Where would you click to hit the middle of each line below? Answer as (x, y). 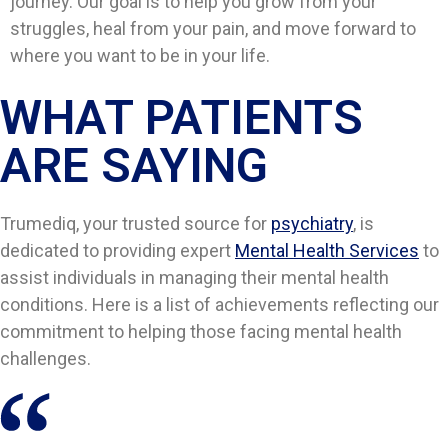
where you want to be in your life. (140, 56)
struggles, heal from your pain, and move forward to (213, 29)
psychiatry (312, 223)
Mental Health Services (327, 250)
